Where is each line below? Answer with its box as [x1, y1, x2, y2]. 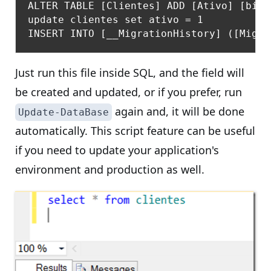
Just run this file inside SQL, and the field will [15, 65, 244, 80]
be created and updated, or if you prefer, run [15, 85, 242, 99]
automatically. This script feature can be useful [15, 123, 255, 138]
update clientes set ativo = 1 [28, 14, 203, 25]
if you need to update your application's [15, 143, 219, 157]
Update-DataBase [18, 106, 109, 118]
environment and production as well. [15, 162, 204, 177]
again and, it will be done [112, 104, 244, 119]
